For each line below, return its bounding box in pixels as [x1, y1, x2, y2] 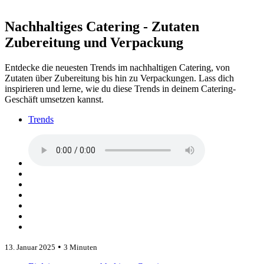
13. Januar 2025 [5, 242, 55, 252]
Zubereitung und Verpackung [5, 34, 183, 50]
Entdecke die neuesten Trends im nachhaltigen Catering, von [5, 62, 230, 72]
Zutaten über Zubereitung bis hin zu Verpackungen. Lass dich [5, 72, 234, 83]
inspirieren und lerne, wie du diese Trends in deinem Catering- [5, 83, 236, 94]
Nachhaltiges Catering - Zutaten [5, 18, 199, 34]
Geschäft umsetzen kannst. [5, 94, 104, 104]
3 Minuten [64, 242, 97, 252]
